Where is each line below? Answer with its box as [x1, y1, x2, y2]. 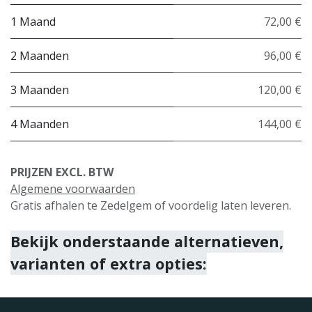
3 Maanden [10, 82, 69, 97]
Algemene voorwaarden [10, 181, 135, 196]
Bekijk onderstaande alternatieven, [10, 231, 283, 251]
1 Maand [10, 14, 56, 29]
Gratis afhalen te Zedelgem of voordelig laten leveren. [10, 198, 291, 213]
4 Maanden [10, 116, 69, 132]
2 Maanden [10, 48, 69, 63]
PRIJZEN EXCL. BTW [10, 164, 114, 180]
